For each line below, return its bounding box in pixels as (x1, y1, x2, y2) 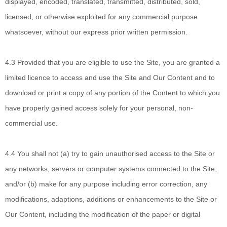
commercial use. (5, 119, 58, 127)
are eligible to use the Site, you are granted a (75, 58, 220, 66)
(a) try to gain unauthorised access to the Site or (60, 149, 215, 158)
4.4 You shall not (5, 149, 60, 158)
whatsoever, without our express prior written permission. (5, 28, 187, 36)
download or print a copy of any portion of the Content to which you (5, 89, 220, 97)
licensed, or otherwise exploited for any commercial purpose (5, 13, 198, 21)
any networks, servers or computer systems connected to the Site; (5, 165, 217, 173)
